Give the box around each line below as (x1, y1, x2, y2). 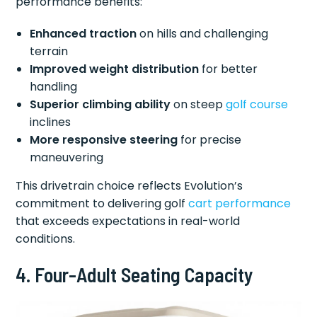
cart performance (188, 195, 292, 212)
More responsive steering (30, 132, 178, 149)
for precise (178, 132, 242, 149)
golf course (226, 96, 289, 113)
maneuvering (30, 149, 104, 166)
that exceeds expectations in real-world (16, 213, 241, 230)
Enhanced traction (30, 25, 137, 42)
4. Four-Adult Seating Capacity (16, 263, 253, 287)
